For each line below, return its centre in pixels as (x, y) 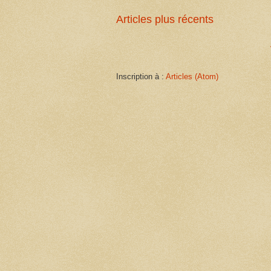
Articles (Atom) (192, 76)
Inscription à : (141, 76)
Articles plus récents (165, 19)
